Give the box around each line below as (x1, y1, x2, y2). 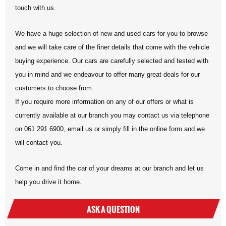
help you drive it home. (15, 178, 82, 186)
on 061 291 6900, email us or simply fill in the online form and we (15, 125, 205, 133)
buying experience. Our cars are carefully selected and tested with (15, 56, 208, 65)
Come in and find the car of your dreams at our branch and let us (15, 164, 204, 172)
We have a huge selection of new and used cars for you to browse (15, 29, 208, 37)
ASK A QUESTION (86, 203, 140, 215)
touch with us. (15, 4, 56, 12)
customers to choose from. (15, 84, 94, 92)
